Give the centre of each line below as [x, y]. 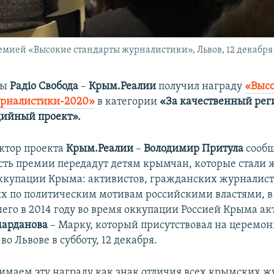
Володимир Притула [194, 149]
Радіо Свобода [44, 86]
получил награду [201, 86]
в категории [128, 102]
